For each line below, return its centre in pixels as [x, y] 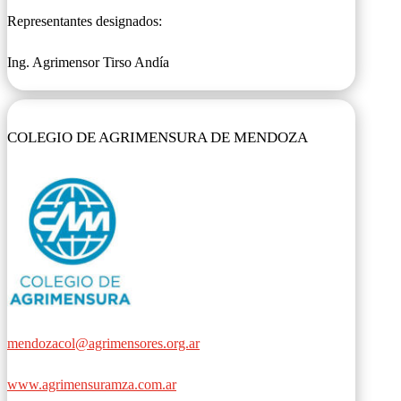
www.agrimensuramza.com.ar [92, 384]
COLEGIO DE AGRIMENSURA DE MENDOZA [158, 138]
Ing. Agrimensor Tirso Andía [88, 62]
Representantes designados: [85, 21]
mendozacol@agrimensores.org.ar [103, 343]
